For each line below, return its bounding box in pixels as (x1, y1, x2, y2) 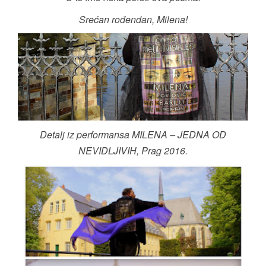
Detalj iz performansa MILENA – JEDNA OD (40, 128, 226, 142)
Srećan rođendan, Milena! (78, 12, 188, 26)
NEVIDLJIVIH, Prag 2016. (78, 144, 188, 158)
